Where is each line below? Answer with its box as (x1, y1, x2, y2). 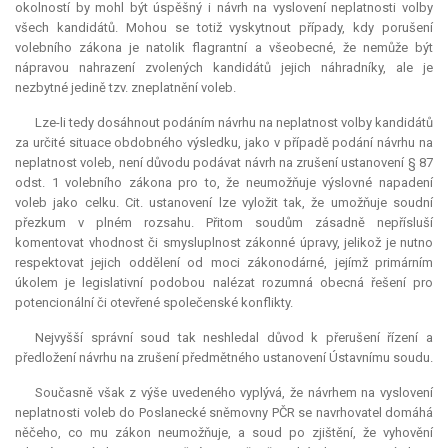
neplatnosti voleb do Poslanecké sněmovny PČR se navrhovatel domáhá (15, 405, 433, 421)
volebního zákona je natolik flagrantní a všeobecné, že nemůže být (15, 40, 433, 56)
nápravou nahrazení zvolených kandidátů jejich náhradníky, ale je (15, 60, 433, 76)
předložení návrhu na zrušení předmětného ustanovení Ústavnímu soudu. (15, 350, 433, 366)
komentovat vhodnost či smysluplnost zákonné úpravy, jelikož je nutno (15, 235, 433, 251)
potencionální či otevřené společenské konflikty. (15, 295, 293, 311)
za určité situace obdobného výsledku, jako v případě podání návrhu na (15, 135, 433, 151)
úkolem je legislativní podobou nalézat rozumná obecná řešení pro (15, 275, 433, 291)
